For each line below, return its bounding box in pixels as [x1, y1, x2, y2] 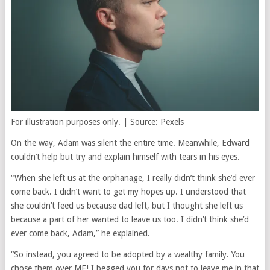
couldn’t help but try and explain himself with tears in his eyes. [10, 152, 240, 162]
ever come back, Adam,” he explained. [10, 228, 150, 239]
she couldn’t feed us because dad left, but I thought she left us [10, 201, 243, 211]
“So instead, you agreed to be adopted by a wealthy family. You [10, 250, 245, 260]
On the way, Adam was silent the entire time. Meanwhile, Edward [10, 138, 250, 148]
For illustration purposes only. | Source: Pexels [10, 117, 184, 127]
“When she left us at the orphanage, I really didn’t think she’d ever [10, 173, 255, 183]
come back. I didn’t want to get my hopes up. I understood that [10, 187, 246, 197]
